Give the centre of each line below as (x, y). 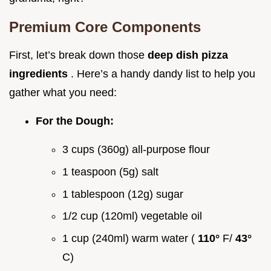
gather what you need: (63, 93)
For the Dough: (75, 121)
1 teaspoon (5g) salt (110, 171)
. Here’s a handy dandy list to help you (163, 74)
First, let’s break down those (78, 55)
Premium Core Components (105, 27)
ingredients (40, 74)
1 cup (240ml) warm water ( (130, 238)
